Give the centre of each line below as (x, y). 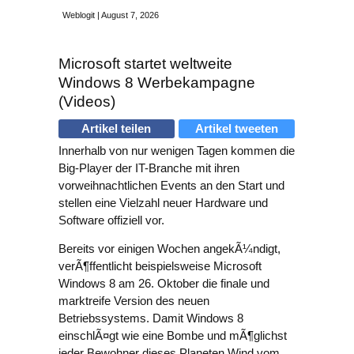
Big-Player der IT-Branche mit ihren (149, 168)
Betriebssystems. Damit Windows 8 (151, 318)
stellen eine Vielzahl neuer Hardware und (163, 203)
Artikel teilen (117, 128)
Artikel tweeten (237, 128)
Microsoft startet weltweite (145, 64)
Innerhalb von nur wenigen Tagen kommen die (177, 151)
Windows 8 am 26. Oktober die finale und (164, 283)
